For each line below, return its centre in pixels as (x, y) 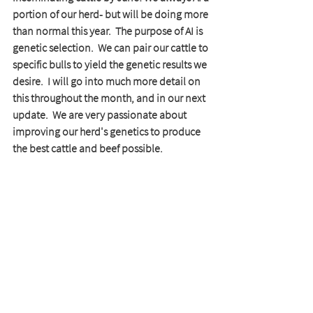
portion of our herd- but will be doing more (111, 14)
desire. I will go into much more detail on (108, 81)
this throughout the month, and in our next (110, 98)
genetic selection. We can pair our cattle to (111, 48)
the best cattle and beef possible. (89, 148)
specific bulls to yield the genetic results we (111, 65)
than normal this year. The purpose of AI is (109, 31)
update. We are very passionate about (101, 115)
